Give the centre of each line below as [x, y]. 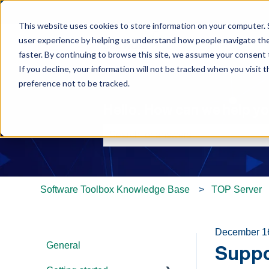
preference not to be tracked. [74, 83]
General [64, 245]
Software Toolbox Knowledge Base [115, 189]
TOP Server [236, 189]
